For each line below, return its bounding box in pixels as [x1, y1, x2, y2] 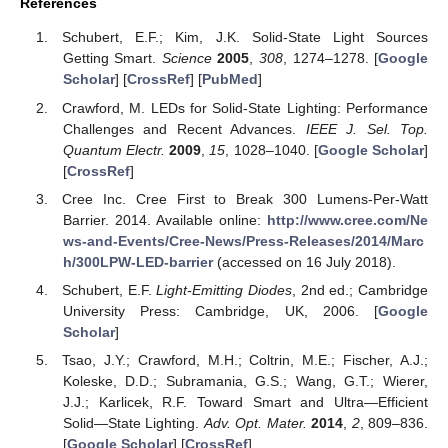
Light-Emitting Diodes [156, 281, 293, 298]
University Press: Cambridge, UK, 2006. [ [62, 302, 378, 319]
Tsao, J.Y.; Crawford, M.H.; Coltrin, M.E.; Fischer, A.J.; [62, 351, 428, 368]
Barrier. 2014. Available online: [62, 211, 267, 228]
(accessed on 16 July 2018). [212, 253, 396, 270]
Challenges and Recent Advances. [62, 120, 306, 137]
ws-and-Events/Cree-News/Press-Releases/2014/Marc [62, 232, 424, 249]
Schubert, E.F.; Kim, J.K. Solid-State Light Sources [62, 29, 428, 46]
